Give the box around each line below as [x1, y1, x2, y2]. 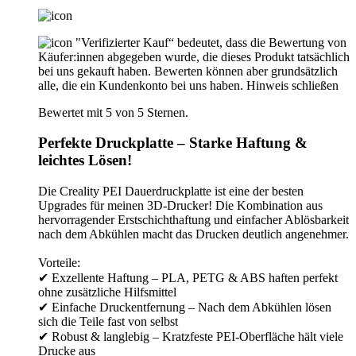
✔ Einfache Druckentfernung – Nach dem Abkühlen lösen [38, 300, 331, 315]
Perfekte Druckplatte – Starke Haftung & [38, 134, 308, 152]
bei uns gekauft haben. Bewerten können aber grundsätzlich [38, 64, 338, 78]
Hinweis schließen [246, 78, 339, 92]
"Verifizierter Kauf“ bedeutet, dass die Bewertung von [75, 35, 346, 49]
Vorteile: [38, 256, 80, 270]
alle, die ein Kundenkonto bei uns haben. [38, 78, 243, 92]
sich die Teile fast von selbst [38, 315, 178, 329]
